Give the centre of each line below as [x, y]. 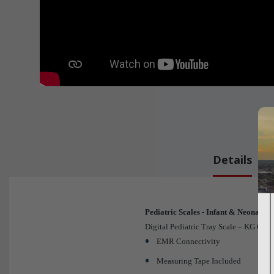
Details [232, 160]
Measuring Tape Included [199, 261]
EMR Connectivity [189, 241]
